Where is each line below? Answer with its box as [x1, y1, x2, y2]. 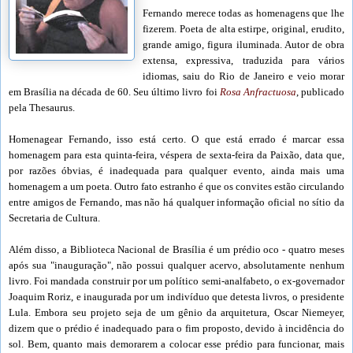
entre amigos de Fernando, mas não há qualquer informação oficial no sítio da [9, 196, 344, 209]
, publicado [295, 86, 345, 98]
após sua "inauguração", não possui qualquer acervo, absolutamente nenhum [9, 259, 344, 272]
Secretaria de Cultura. [9, 212, 100, 225]
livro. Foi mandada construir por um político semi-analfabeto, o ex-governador [9, 275, 344, 288]
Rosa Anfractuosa [219, 86, 296, 98]
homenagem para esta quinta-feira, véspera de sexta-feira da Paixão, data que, [9, 149, 344, 162]
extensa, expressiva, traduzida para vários [143, 54, 344, 67]
